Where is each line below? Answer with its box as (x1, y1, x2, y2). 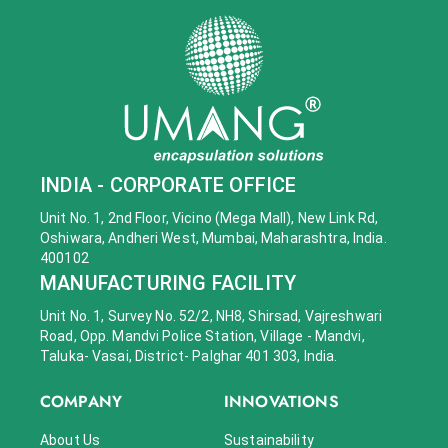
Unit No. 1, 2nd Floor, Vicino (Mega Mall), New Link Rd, (40, 210, 379, 227)
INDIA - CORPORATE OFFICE (40, 173, 297, 198)
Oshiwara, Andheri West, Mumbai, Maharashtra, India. (40, 230, 387, 247)
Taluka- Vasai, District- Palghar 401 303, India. (40, 348, 338, 365)
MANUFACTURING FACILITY (40, 271, 297, 296)
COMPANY (40, 390, 123, 414)
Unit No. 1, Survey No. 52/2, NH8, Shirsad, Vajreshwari (40, 308, 383, 325)
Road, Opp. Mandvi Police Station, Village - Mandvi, (40, 328, 365, 345)
